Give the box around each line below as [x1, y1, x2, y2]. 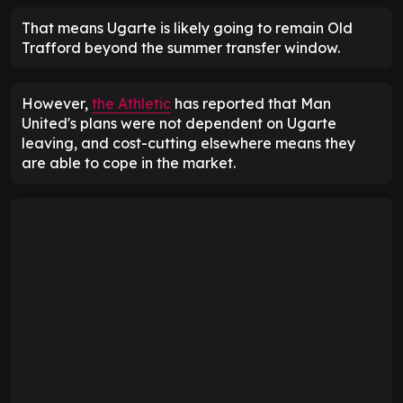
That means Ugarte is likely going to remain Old [22, 18, 353, 37]
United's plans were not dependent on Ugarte [22, 113, 336, 132]
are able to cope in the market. [22, 153, 236, 172]
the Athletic [92, 94, 171, 112]
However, [22, 94, 92, 112]
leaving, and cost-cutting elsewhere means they [22, 133, 355, 152]
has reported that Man [171, 94, 331, 112]
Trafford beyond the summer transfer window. [22, 38, 340, 57]
